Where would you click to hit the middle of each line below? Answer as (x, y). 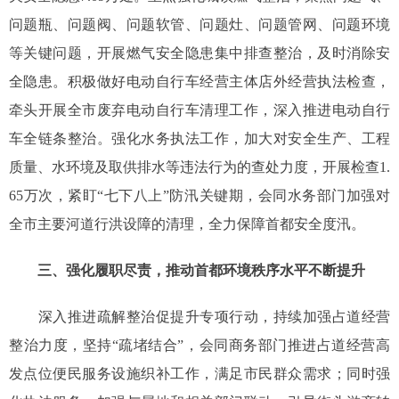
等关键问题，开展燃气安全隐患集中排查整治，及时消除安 (199, 53)
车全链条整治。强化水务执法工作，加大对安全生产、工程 (199, 139)
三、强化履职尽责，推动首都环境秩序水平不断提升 (201, 271)
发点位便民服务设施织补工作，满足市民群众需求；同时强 (199, 374)
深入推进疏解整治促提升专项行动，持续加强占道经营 (199, 317)
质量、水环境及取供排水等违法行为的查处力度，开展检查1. (199, 167)
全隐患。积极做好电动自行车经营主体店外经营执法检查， (199, 82)
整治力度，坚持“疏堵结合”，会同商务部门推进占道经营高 (199, 346)
